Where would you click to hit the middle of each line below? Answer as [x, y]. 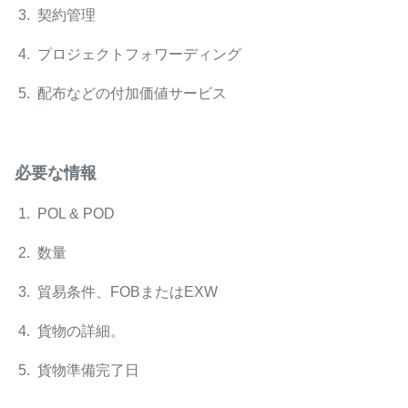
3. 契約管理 [55, 15]
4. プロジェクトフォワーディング [128, 54]
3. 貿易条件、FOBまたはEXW [116, 292]
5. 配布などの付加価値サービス [121, 93]
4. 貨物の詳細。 [70, 331]
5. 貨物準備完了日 [77, 370]
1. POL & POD [65, 214]
